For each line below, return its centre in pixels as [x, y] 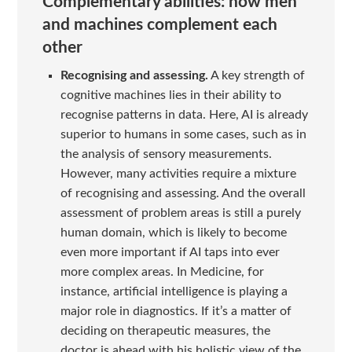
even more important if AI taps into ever [170, 253]
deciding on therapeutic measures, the [165, 331]
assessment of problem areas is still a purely [180, 213]
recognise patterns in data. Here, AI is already [184, 115]
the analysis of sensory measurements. [166, 154]
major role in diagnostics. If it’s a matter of [176, 312]
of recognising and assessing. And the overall [183, 194]
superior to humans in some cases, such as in [183, 135]
